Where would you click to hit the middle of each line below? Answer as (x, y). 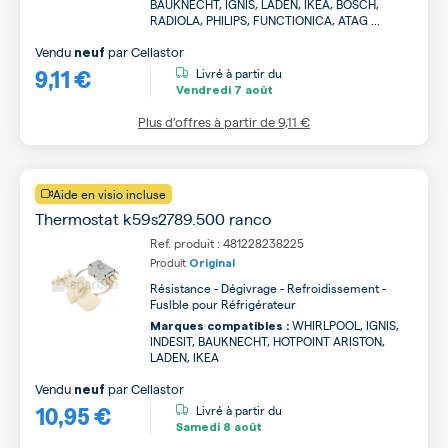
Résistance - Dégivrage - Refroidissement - (268, 288)
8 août (241, 426)
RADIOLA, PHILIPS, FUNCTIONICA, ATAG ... (265, 20)
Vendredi (203, 89)
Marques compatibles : (219, 326)
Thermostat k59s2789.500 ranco (153, 218)
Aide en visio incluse (109, 194)
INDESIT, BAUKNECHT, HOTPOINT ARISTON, (267, 341)
